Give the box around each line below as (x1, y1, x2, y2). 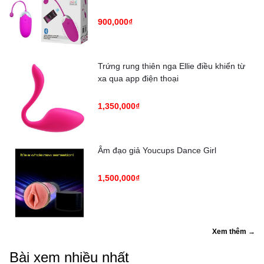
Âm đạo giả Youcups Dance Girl (98, 145, 216, 155)
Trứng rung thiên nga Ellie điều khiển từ (98, 61, 245, 71)
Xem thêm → (212, 227, 255, 236)
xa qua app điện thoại (98, 73, 179, 83)
